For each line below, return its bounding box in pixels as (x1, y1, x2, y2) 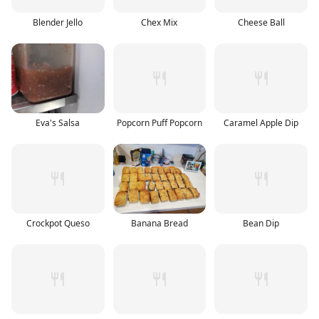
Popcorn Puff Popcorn (116, 116, 202, 129)
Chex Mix (141, 16, 178, 28)
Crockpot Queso (26, 216, 90, 229)
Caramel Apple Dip (224, 116, 299, 129)
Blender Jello (33, 16, 83, 28)
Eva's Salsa (36, 116, 80, 129)
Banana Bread (130, 216, 188, 229)
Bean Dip (243, 216, 280, 229)
